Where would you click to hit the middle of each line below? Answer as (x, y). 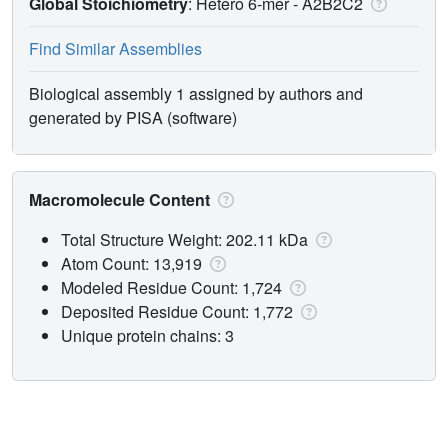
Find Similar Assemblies (115, 48)
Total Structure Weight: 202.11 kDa (186, 239)
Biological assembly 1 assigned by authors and (196, 93)
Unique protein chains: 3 (147, 335)
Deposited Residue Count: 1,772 (179, 311)
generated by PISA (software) (133, 117)
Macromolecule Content (121, 199)
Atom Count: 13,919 (133, 263)
